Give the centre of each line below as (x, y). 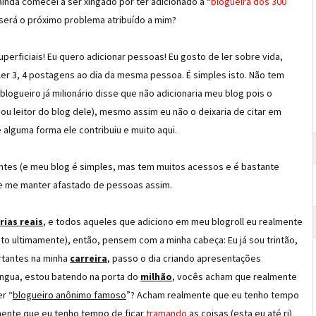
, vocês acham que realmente (235, 276)
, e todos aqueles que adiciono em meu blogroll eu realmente (173, 221)
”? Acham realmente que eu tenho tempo (213, 295)
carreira (89, 258)
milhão (156, 276)
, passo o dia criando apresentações (184, 258)
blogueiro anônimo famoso (69, 295)
